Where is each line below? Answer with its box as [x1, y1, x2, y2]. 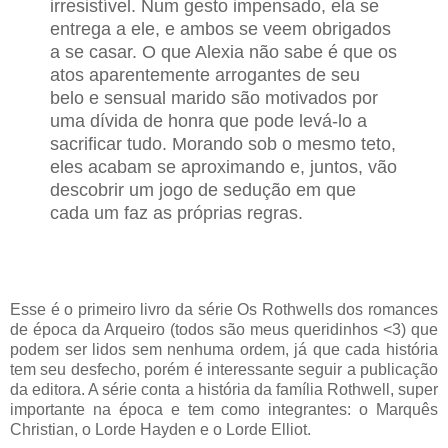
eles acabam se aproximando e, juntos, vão [50, 156, 397, 177]
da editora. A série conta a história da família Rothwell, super [10, 381, 438, 399]
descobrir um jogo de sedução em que [50, 179, 356, 200]
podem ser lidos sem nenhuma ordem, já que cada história [10, 341, 438, 359]
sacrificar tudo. [50, 133, 172, 154]
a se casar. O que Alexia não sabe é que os [50, 41, 397, 62]
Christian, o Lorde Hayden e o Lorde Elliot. [10, 421, 315, 439]
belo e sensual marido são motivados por [50, 87, 378, 108]
